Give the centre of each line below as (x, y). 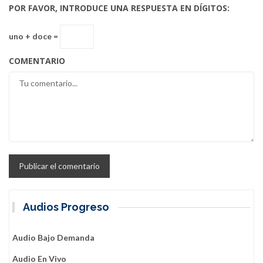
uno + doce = (34, 36)
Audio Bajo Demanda (53, 238)
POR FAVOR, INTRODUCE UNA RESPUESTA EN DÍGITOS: (119, 8)
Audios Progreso (66, 207)
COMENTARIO (37, 61)
